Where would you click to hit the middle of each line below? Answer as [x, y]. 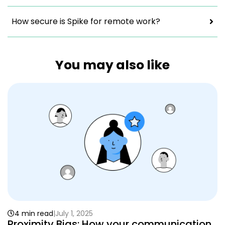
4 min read [34, 213]
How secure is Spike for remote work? [86, 21]
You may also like [113, 65]
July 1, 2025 [74, 213]
